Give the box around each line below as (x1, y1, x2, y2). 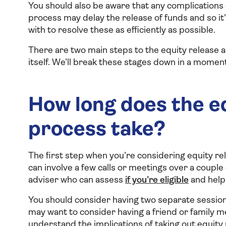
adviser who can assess (28, 176, 125, 185)
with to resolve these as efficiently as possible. (28, 26, 215, 35)
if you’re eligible (125, 176, 189, 185)
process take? (28, 120, 165, 140)
